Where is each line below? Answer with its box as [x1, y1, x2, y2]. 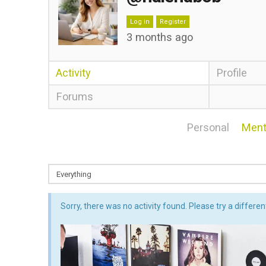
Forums [55, 90, 93, 103]
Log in [129, 18, 150, 26]
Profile [216, 66, 248, 79]
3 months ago [126, 31, 193, 43]
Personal [186, 121, 230, 134]
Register [159, 18, 186, 26]
